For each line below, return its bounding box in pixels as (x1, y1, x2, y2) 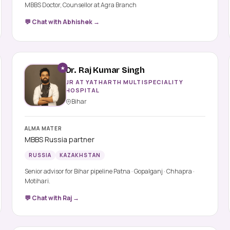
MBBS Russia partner (24, 134, 94, 144)
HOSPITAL (65, 86, 100, 94)
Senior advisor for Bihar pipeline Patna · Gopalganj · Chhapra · (24, 166, 113, 176)
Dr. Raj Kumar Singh (65, 65, 145, 75)
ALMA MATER (24, 124, 62, 132)
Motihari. (24, 176, 50, 185)
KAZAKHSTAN (59, 151, 101, 159)
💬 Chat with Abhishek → (24, 17, 100, 26)
